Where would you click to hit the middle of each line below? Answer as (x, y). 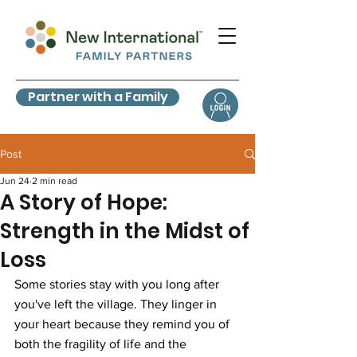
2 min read (55, 181)
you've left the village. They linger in (117, 304)
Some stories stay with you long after (118, 284)
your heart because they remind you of (124, 324)
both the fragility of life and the (102, 344)
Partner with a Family (98, 97)
